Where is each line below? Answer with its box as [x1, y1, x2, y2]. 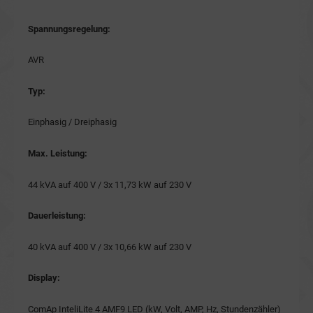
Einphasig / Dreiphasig [28, 117, 117, 128]
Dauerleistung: [28, 210, 86, 221]
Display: [28, 272, 60, 284]
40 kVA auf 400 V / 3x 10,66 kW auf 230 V [28, 241, 191, 252]
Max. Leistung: [28, 148, 87, 159]
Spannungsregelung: [28, 23, 110, 34]
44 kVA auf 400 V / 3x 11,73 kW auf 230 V [28, 179, 191, 190]
